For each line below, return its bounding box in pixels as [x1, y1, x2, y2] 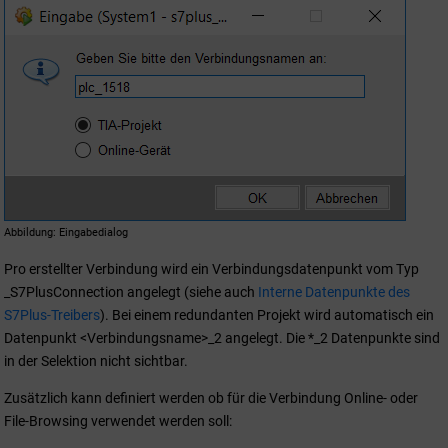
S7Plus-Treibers [4, 306, 100, 323]
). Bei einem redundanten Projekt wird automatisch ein [100, 306, 434, 323]
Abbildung [4, 225, 53, 239]
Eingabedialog [59, 225, 128, 239]
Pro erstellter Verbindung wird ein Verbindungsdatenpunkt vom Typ [4, 260, 419, 277]
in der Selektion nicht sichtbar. [4, 352, 188, 369]
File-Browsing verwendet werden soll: [4, 412, 232, 429]
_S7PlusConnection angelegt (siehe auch [4, 283, 258, 300]
